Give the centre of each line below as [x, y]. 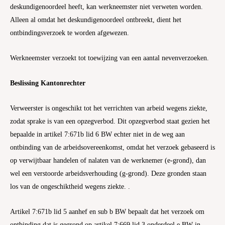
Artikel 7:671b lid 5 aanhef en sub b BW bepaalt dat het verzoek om [107, 212]
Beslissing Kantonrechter [48, 83]
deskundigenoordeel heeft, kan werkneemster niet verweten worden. [106, 7]
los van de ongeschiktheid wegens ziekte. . [70, 187]
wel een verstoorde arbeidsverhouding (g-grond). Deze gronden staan [108, 174]
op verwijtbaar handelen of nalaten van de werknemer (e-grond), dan [108, 161]
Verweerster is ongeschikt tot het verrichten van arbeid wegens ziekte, [109, 108]
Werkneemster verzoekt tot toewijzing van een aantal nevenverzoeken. [109, 58]
